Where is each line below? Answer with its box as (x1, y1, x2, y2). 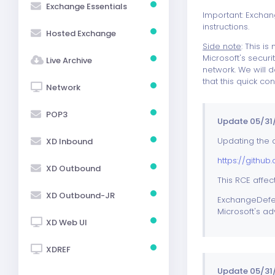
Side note (203, 41, 241, 52)
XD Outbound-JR (46, 189, 115, 201)
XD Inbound (46, 135, 93, 147)
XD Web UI (46, 216, 87, 228)
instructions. (203, 21, 249, 33)
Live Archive (46, 54, 92, 66)
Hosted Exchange (46, 27, 116, 39)
